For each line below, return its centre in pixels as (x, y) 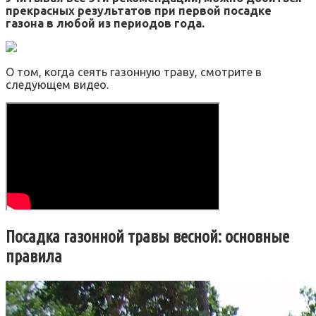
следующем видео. (57, 84)
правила (34, 256)
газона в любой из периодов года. (105, 23)
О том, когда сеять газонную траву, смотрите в (134, 72)
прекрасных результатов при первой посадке (139, 10)
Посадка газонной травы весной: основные (147, 236)
